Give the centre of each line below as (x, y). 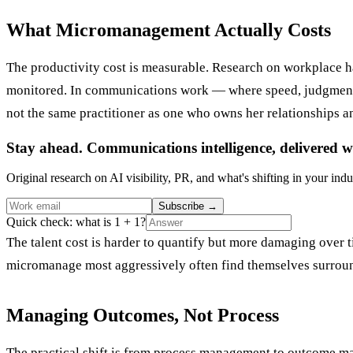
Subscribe (183, 206)
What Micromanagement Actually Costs (169, 30)
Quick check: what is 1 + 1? (76, 222)
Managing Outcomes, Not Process (143, 316)
